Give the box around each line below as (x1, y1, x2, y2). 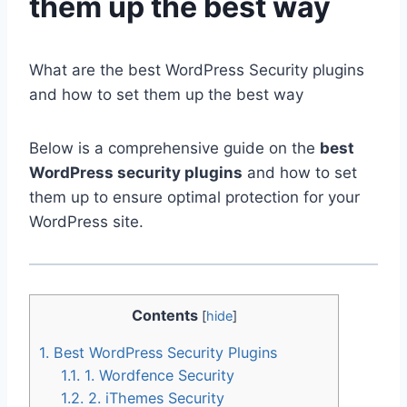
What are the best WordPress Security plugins (29, 60, 364, 79)
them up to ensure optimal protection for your (29, 187, 360, 206)
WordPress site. (29, 212, 144, 231)
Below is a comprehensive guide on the (29, 138, 320, 157)
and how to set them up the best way (29, 84, 303, 104)
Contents (131, 305, 198, 324)
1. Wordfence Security (80, 366, 235, 385)
